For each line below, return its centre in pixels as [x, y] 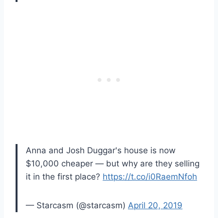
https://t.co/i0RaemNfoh [150, 176]
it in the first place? [64, 176]
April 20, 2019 [155, 205]
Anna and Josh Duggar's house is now [101, 150]
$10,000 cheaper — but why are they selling [113, 163]
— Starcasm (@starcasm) [77, 205]
